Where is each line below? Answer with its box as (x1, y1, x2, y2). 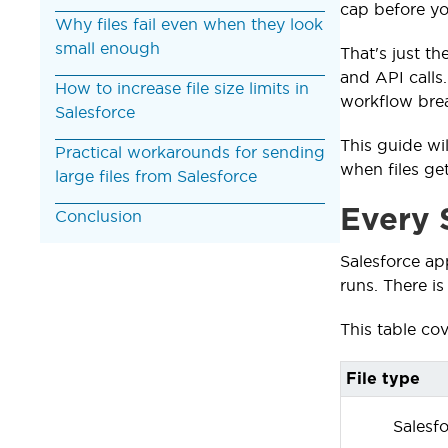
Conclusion (55, 206, 142, 225)
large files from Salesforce (55, 166, 257, 185)
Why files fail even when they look (55, 14, 323, 33)
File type (346, 370, 420, 387)
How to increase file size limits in (55, 78, 309, 97)
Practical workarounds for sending (55, 142, 325, 161)
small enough (55, 38, 160, 57)
